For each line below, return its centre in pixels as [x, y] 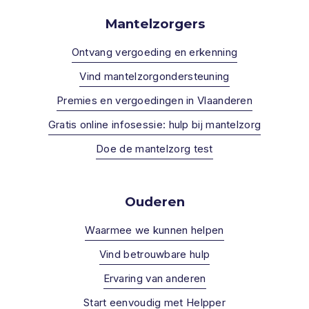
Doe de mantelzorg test [154, 148]
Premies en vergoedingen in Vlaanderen [154, 100]
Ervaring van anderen [154, 278]
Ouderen [154, 201]
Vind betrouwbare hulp [154, 254]
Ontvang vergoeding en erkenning [154, 52]
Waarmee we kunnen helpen [154, 230]
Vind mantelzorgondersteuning [154, 76]
